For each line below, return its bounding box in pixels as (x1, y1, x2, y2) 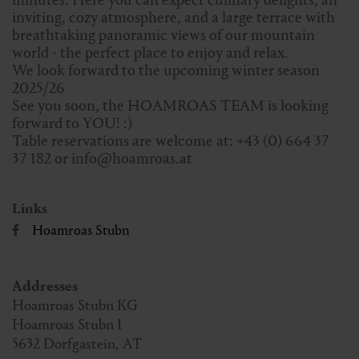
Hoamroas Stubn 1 (12, 315, 122, 333)
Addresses (12, 276, 78, 295)
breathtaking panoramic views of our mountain (12, 25, 315, 44)
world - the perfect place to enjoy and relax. (12, 42, 288, 62)
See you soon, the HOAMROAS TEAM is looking (12, 95, 329, 115)
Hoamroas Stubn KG (12, 296, 138, 314)
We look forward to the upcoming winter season (12, 60, 320, 79)
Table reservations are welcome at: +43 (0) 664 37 (12, 131, 329, 150)
